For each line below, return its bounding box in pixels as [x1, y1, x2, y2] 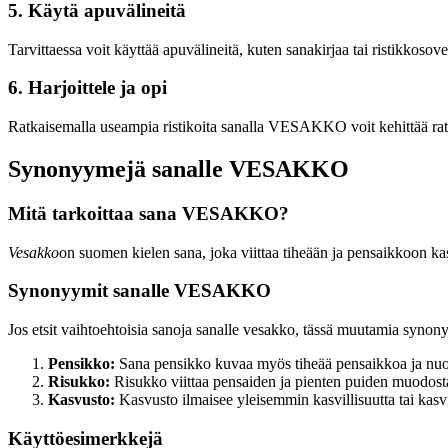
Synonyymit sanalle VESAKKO [8, 280, 271, 302]
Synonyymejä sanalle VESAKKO [8, 156, 349, 183]
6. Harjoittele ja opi [8, 77, 167, 99]
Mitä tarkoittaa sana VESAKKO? [8, 202, 289, 224]
